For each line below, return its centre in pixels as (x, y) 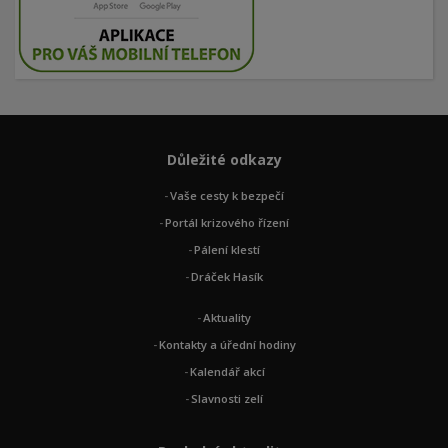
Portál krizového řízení (227, 222)
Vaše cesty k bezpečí (227, 195)
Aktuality (227, 317)
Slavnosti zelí (227, 398)
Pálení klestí (227, 249)
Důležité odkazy (224, 159)
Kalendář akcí (227, 371)
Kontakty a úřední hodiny (227, 344)
